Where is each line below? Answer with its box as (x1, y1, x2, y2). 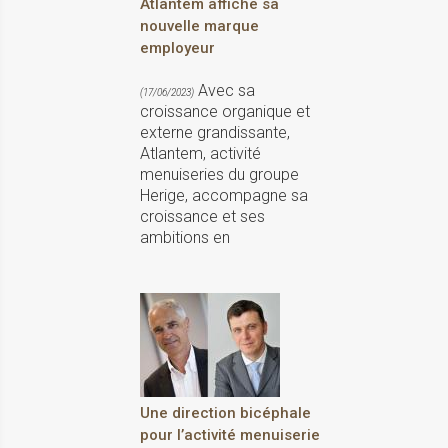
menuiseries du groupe (140, 165, 299, 185)
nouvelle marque (140, 17, 259, 36)
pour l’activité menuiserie (140, 426, 320, 445)
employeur (140, 39, 215, 58)
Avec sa (194, 81, 255, 101)
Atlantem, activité (140, 144, 261, 164)
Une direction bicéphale (140, 404, 311, 423)
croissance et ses (140, 207, 265, 227)
